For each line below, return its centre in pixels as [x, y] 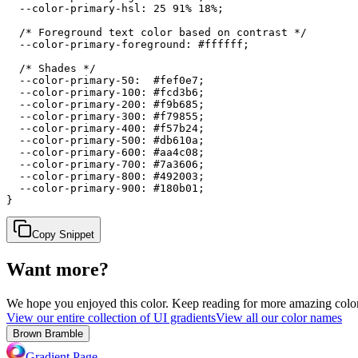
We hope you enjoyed [63, 303]
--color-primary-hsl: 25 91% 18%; [115, 8]
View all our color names [279, 317]
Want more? [58, 269]
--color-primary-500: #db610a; [105, 140]
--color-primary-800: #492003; [105, 176]
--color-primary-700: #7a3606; [105, 164]
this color [143, 303]
